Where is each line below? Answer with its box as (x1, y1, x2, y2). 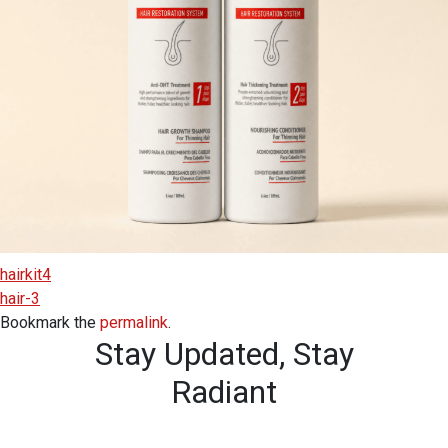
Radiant (171, 372, 277, 411)
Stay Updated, (94, 334, 285, 373)
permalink (100, 312, 168, 332)
